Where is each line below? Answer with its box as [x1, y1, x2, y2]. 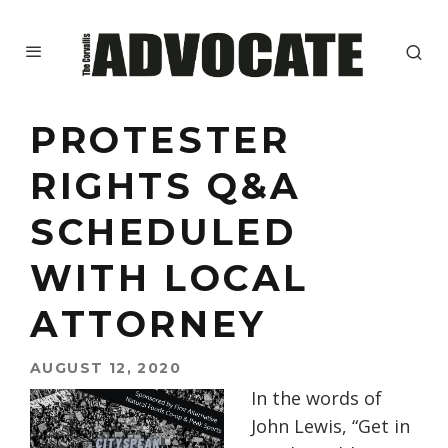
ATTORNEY [30, 302, 267, 347]
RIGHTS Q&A [30, 164, 303, 209]
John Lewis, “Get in [251, 414, 410, 439]
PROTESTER [30, 118, 291, 163]
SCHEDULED [30, 210, 297, 255]
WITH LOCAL [30, 256, 310, 301]
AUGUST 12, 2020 [30, 359, 181, 378]
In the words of [251, 386, 382, 411]
